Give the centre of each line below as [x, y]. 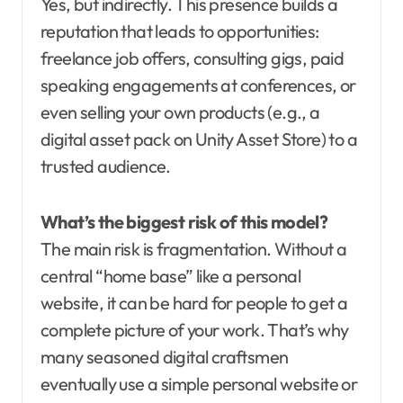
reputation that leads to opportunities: [180, 31]
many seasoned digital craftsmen [165, 357]
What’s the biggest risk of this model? [184, 222]
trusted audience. [106, 166]
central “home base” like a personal [170, 276]
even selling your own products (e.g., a [180, 112]
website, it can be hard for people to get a [194, 303]
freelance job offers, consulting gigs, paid [193, 58]
